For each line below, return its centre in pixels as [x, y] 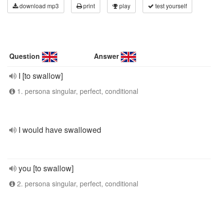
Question [25, 56]
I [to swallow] [41, 76]
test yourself [170, 6]
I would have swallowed [60, 130]
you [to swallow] [46, 168]
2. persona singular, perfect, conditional [77, 183]
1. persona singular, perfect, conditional [77, 91]
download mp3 [38, 6]
